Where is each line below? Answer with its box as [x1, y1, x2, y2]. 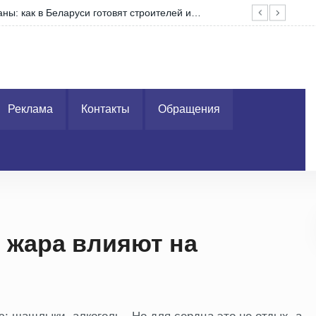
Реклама [8, 103, 53, 115]
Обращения [158, 103, 220, 115]
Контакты [81, 103, 130, 115]
